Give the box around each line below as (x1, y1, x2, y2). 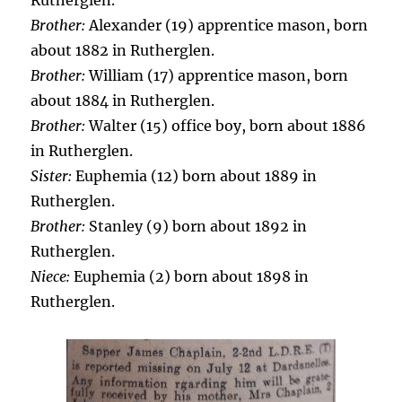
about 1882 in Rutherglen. (31, 41, 215, 59)
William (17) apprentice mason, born (85, 66, 349, 84)
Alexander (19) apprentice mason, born (85, 16, 369, 34)
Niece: (31, 267, 71, 285)
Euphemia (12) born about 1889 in (72, 167, 318, 185)
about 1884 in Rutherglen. (31, 92, 215, 109)
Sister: (31, 167, 73, 185)
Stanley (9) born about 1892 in (85, 217, 308, 235)
